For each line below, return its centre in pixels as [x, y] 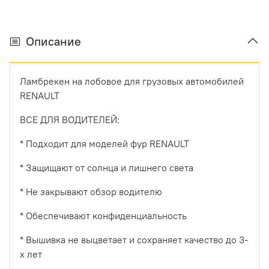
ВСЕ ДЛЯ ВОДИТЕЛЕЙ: [70, 119]
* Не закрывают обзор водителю [91, 191]
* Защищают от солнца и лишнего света [107, 167]
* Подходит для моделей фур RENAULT [104, 143]
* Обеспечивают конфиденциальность [103, 215]
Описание [53, 41]
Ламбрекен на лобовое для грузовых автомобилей [132, 81]
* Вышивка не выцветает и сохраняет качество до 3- [134, 239]
